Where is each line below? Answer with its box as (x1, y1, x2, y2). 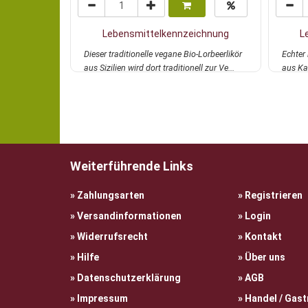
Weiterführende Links (70, 159, 193, 173)
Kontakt (244, 231, 282, 242)
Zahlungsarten (77, 190, 144, 201)
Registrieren (244, 190, 302, 201)
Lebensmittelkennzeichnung (102, 28, 229, 39)
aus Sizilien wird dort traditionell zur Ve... (84, 63, 234, 73)
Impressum (77, 293, 128, 304)
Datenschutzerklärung (77, 272, 181, 283)
